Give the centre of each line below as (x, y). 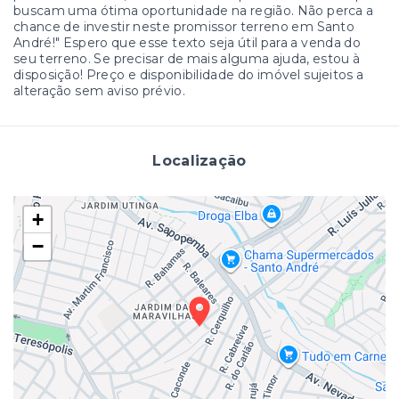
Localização (199, 160)
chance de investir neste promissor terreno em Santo (184, 26)
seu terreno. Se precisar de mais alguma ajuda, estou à (187, 58)
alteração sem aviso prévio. (99, 90)
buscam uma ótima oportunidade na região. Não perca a (194, 10)
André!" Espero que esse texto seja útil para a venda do (187, 42)
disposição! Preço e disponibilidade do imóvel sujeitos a (189, 74)
